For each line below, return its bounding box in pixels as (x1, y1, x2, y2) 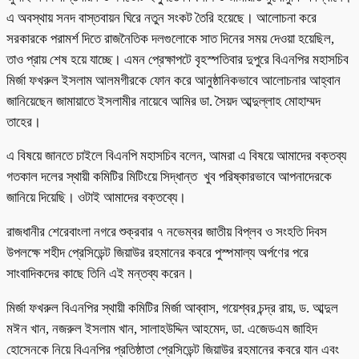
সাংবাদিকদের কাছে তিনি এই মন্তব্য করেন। (6, 266, 197, 282)
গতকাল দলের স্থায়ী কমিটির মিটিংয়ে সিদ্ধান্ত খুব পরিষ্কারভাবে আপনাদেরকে (6, 169, 332, 185)
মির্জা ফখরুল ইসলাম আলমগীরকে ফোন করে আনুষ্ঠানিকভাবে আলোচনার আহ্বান (6, 72, 341, 88)
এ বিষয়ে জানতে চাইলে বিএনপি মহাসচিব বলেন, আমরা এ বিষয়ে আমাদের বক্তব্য (6, 148, 346, 164)
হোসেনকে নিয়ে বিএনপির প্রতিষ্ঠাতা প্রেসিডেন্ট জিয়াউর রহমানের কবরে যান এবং (6, 341, 339, 357)
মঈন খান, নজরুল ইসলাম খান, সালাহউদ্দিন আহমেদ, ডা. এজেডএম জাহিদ (6, 321, 317, 337)
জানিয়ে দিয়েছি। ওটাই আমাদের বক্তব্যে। (6, 190, 186, 206)
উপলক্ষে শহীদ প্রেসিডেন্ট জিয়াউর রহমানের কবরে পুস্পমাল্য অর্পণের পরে (6, 245, 309, 261)
